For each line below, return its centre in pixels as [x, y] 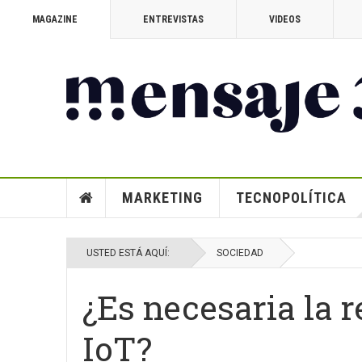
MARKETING [162, 198]
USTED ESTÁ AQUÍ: [130, 253]
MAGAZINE [55, 19]
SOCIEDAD [240, 253]
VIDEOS [285, 19]
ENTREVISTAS [173, 19]
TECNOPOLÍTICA [291, 198]
